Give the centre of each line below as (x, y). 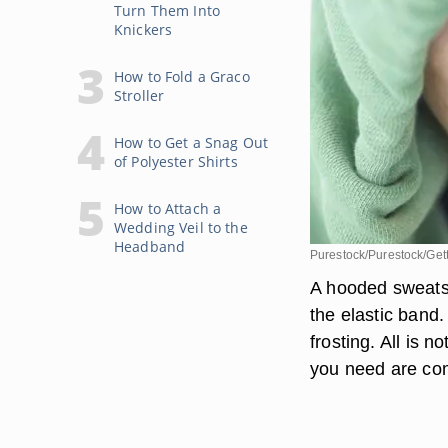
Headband (150, 246)
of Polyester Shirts (176, 161)
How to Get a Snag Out (191, 142)
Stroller (139, 95)
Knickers (143, 29)
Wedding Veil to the (181, 227)
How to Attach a (168, 208)
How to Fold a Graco (182, 76)
